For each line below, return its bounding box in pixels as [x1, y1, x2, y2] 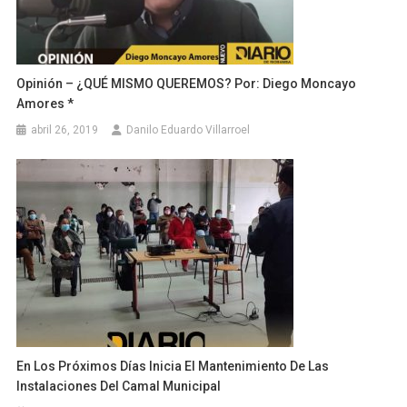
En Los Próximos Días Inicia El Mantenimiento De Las [16, 359, 330, 374]
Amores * [16, 96, 74, 112]
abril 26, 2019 [31, 124, 99, 137]
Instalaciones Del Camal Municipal [16, 379, 222, 394]
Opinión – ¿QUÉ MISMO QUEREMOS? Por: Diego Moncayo [16, 76, 357, 92]
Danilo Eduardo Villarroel [126, 124, 251, 137]
